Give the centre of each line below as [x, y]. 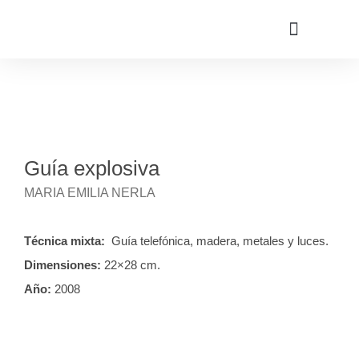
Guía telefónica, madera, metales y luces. [217, 241]
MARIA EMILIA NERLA [90, 193]
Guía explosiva [92, 168]
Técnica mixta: [65, 241]
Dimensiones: [63, 265]
